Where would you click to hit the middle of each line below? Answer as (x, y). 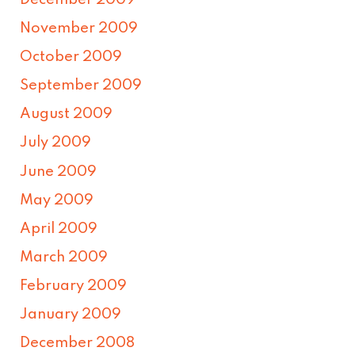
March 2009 (64, 257)
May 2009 (57, 200)
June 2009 (59, 172)
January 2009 (71, 315)
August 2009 (67, 115)
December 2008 (78, 344)
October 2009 (71, 57)
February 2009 (74, 286)
